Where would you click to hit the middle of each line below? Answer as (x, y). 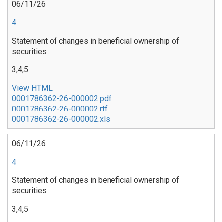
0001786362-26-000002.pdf (62, 98)
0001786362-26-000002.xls (61, 119)
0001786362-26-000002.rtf (60, 109)
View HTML (32, 88)
